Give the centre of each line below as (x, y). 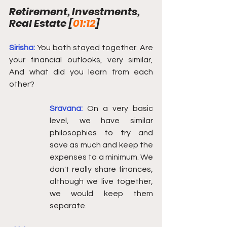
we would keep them (101, 194)
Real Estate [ (41, 23)
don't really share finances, (101, 169)
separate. (69, 206)
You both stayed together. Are (95, 48)
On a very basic (120, 108)
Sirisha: (23, 48)
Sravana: (66, 108)
